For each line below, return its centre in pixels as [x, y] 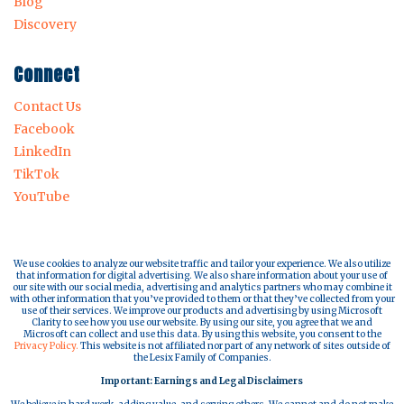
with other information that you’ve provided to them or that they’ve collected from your [202, 298]
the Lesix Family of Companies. [202, 357]
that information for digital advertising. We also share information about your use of [202, 275]
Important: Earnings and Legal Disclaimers [202, 381]
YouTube [41, 196]
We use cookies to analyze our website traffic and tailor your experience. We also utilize [202, 263]
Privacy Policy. [46, 345]
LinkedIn [42, 151]
